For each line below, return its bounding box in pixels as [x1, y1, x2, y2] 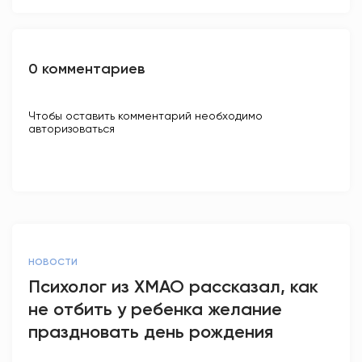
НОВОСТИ [28, 255, 78, 267]
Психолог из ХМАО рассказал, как [28, 275, 318, 297]
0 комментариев [28, 59, 145, 78]
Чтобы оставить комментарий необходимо [28, 108, 263, 122]
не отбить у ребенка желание [28, 297, 282, 320]
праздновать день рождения [28, 320, 273, 343]
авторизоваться [28, 121, 115, 135]
